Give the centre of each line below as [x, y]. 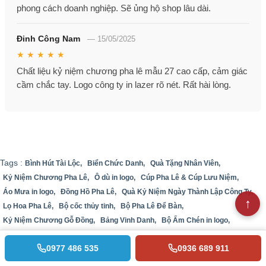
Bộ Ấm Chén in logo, [196, 221]
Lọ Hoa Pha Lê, [28, 206]
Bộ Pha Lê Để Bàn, [152, 206]
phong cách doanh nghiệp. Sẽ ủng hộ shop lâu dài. [114, 8]
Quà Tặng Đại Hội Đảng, [181, 249]
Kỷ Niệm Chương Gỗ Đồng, [49, 221]
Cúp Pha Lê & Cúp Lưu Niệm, [190, 178]
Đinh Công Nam [48, 39]
